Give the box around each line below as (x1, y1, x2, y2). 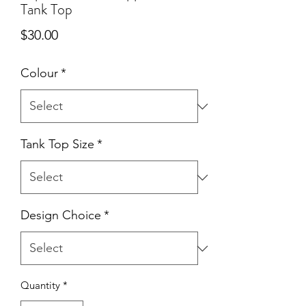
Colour (20, 66, 58, 81)
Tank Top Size (20, 137, 94, 152)
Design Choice (20, 208, 101, 223)
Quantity (20, 279, 60, 292)
